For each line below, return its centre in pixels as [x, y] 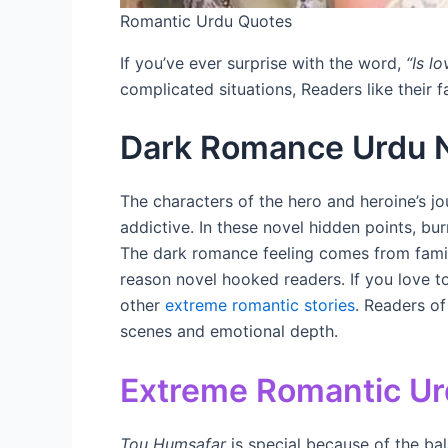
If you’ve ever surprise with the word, [263, 62]
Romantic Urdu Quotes [206, 20]
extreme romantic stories [260, 305]
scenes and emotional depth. [229, 331]
